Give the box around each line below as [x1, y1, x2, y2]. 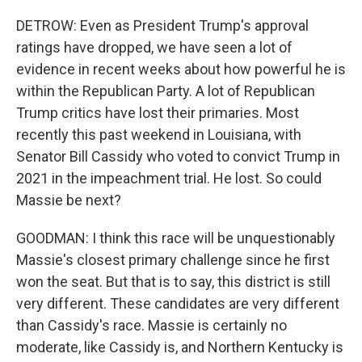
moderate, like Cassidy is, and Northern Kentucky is [16, 339, 343, 356]
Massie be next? [16, 192, 121, 208]
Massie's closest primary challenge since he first [16, 251, 330, 268]
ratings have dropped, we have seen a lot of [16, 39, 293, 56]
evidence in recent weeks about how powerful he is [16, 61, 346, 78]
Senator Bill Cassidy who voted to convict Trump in [16, 148, 340, 165]
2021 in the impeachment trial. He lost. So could [16, 170, 322, 187]
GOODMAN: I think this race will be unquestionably [16, 229, 335, 246]
